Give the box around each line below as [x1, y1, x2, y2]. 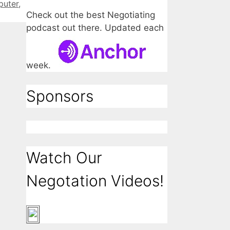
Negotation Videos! [26, 171, 164, 190]
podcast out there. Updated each [26, 23, 164, 33]
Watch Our [26, 148, 102, 167]
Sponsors [26, 87, 93, 106]
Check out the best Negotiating [26, 10, 155, 21]
